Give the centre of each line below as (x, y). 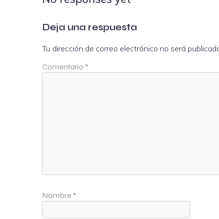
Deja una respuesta (89, 27)
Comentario (64, 66)
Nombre (57, 195)
